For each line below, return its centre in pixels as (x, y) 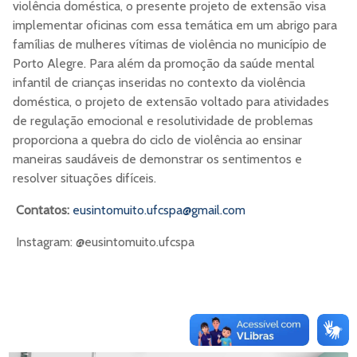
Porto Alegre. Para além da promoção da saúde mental (164, 64)
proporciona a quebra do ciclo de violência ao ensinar (157, 140)
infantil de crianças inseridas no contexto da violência (159, 83)
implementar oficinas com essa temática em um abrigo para (175, 25)
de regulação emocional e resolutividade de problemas (163, 121)
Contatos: (43, 210)
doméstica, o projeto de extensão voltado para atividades (171, 102)
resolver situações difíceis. (84, 178)
